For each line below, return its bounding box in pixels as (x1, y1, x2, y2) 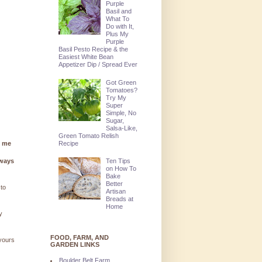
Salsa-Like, (106, 124, 138, 132)
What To (106, 15, 130, 22)
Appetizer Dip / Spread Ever (58, 61, 137, 68)
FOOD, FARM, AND (50, 234, 109, 241)
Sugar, (106, 116, 125, 124)
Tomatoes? (106, 86, 138, 94)
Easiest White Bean (58, 53, 113, 60)
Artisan (106, 188, 126, 195)
